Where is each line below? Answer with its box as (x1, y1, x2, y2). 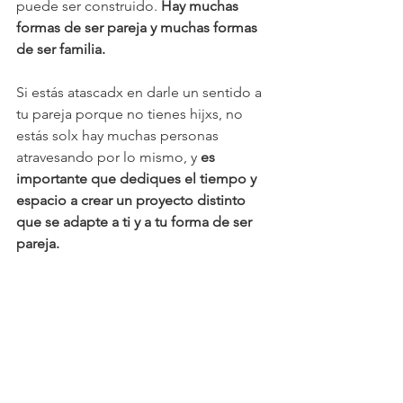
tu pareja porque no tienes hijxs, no (16, 105, 246, 123)
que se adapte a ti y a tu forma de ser (16, 213, 255, 231)
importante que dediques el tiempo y (16, 170, 260, 188)
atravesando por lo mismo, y (16, 148, 197, 166)
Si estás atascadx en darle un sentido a (16, 84, 265, 102)
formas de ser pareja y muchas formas (16, 19, 261, 37)
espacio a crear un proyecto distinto (16, 192, 249, 210)
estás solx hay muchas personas (16, 127, 222, 145)
